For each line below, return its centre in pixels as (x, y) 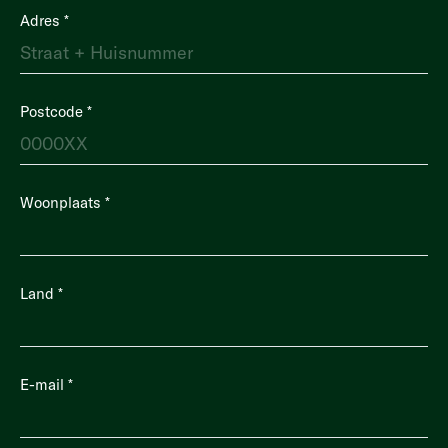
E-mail (44, 384)
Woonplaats (62, 202)
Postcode (53, 111)
